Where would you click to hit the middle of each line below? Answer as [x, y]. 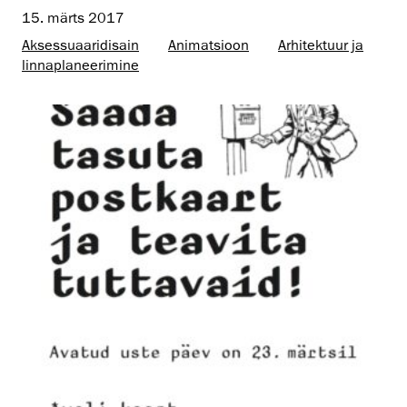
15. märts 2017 [73, 19]
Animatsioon [208, 46]
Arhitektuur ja [321, 46]
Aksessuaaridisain [80, 46]
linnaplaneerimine [80, 66]
